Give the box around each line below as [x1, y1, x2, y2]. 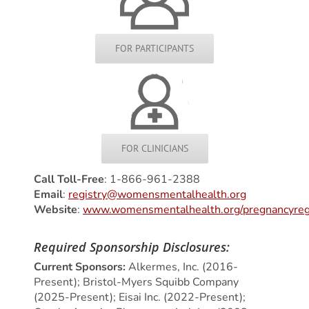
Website [33, 202, 77, 218]
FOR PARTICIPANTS [115, 42, 194, 55]
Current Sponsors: [33, 259, 128, 275]
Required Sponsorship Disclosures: [33, 239, 230, 256]
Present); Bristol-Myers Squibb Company [33, 274, 239, 290]
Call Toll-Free [33, 172, 104, 188]
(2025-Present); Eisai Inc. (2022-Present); [33, 289, 246, 305]
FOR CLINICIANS [121, 142, 188, 155]
